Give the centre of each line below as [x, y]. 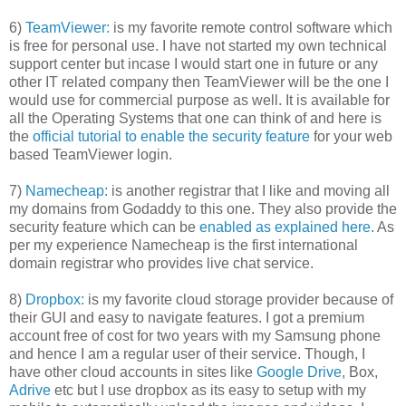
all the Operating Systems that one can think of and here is [195, 118]
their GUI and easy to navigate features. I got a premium [187, 317]
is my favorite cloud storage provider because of [239, 299]
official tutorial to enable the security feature [171, 136]
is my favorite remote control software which [251, 27]
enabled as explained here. [287, 227]
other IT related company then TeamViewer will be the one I [199, 82]
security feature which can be [104, 227]
